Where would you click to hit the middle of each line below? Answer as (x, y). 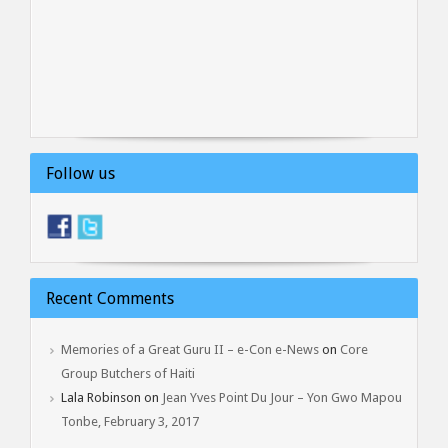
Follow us (80, 173)
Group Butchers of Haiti (128, 373)
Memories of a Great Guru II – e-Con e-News (190, 349)
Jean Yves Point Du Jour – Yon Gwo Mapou (282, 397)
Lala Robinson (101, 397)
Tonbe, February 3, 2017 (130, 421)
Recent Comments (110, 298)
